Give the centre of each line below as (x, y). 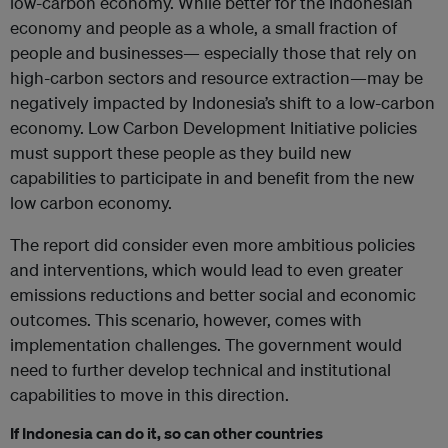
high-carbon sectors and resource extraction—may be (216, 78)
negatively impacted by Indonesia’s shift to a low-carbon (222, 103)
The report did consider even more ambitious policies (212, 245)
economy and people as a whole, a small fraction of (203, 28)
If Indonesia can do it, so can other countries (166, 433)
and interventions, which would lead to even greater (206, 270)
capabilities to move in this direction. (149, 395)
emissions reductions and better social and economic (213, 295)
